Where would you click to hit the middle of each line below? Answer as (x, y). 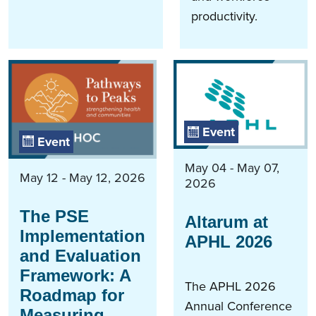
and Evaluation (80, 255)
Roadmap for (72, 295)
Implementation (83, 236)
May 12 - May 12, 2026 (83, 177)
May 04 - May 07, (232, 168)
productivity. (224, 16)
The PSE (54, 216)
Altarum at (226, 222)
